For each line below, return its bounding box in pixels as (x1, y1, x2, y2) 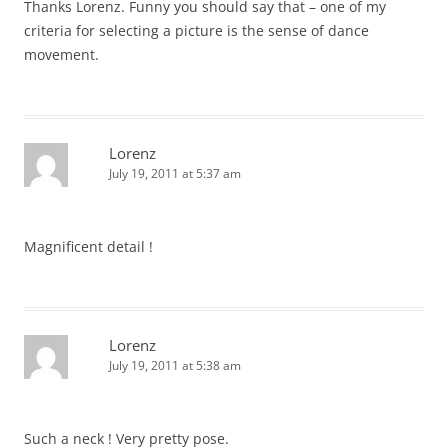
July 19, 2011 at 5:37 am (109, 165, 241, 182)
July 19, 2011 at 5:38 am (109, 357, 241, 374)
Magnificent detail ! (24, 237, 153, 256)
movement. (24, 45, 99, 64)
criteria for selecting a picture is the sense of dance (24, 21, 369, 40)
